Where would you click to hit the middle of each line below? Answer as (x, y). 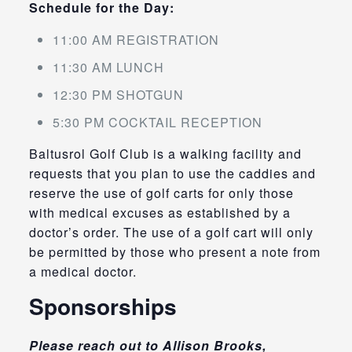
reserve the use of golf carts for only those (161, 192)
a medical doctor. (82, 271)
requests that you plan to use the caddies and (172, 173)
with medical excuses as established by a (159, 212)
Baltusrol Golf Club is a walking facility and (165, 153)
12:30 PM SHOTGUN (118, 94)
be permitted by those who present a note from (174, 251)
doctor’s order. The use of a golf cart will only (171, 232)
